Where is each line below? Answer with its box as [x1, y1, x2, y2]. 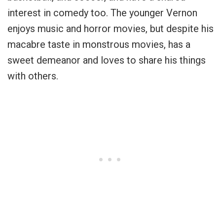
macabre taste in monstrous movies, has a [7, 38, 190, 51]
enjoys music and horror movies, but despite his [7, 23, 214, 35]
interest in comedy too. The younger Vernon [7, 7, 197, 19]
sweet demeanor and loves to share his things [7, 54, 206, 67]
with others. [7, 70, 58, 82]
